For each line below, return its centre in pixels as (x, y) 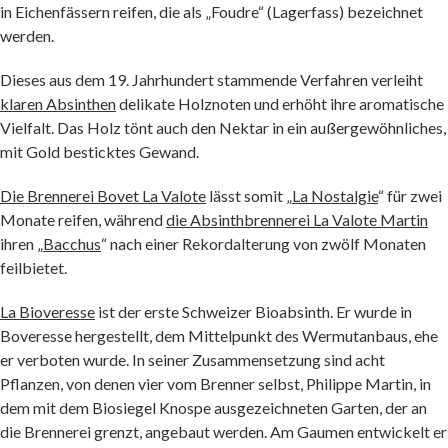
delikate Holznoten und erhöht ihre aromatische (280, 103)
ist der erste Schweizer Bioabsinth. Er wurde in (253, 311)
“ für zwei (410, 195)
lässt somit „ (249, 195)
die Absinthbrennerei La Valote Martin (297, 219)
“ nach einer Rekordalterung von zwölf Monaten (263, 243)
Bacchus (72, 243)
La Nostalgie (335, 195)
